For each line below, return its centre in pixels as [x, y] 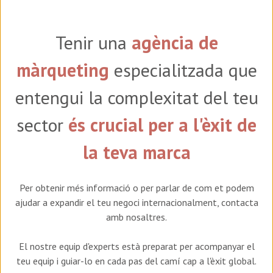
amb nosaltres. [136, 217]
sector [42, 125]
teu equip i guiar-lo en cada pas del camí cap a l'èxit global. [136, 261]
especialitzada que [183, 70]
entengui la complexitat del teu [136, 97]
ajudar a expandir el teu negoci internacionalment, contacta [136, 203]
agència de [175, 43]
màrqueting [62, 70]
